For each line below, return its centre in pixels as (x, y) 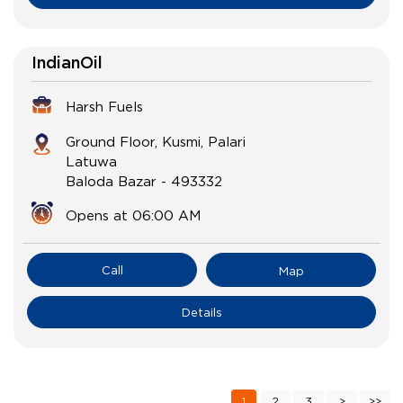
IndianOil (67, 64)
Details (201, 313)
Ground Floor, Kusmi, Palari (156, 142)
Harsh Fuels (104, 107)
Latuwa (91, 161)
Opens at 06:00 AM (133, 215)
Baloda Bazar (111, 181)
